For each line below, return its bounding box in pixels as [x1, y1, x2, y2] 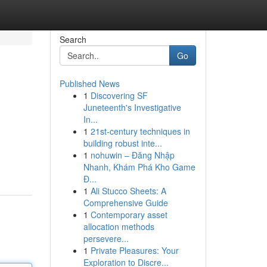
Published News [59, 77, 120, 89]
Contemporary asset [90, 209, 167, 221]
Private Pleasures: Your [90, 244, 179, 256]
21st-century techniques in [90, 125, 190, 137]
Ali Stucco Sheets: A [90, 185, 166, 197]
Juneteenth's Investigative [83, 101, 181, 113]
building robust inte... [83, 137, 162, 149]
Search [59, 33, 86, 45]
